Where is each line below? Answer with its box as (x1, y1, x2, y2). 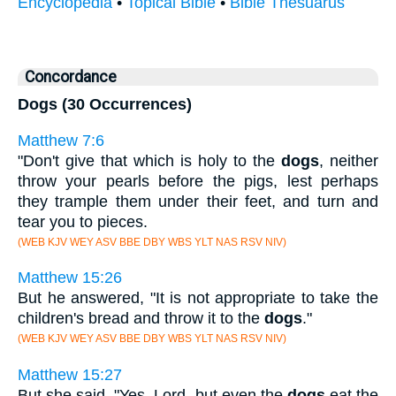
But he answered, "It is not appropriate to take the (18, 289, 378, 308)
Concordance (25, 68, 117, 87)
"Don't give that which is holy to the (18, 151, 281, 170)
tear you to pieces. (18, 212, 148, 231)
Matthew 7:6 (18, 131, 104, 149)
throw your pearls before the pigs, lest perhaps (18, 171, 378, 190)
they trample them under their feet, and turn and (18, 192, 378, 210)
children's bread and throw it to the (18, 309, 264, 328)
